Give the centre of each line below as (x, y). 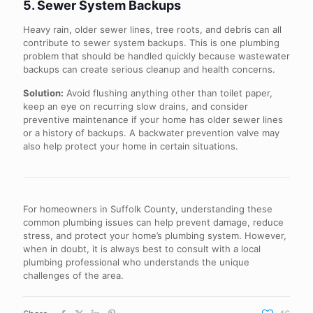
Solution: (43, 93)
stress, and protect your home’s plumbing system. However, (155, 235)
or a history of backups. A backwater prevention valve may (151, 133)
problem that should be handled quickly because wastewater (156, 56)
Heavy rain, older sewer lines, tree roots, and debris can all (152, 29)
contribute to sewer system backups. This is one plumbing (151, 43)
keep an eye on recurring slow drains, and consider (136, 106)
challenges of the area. (73, 275)
